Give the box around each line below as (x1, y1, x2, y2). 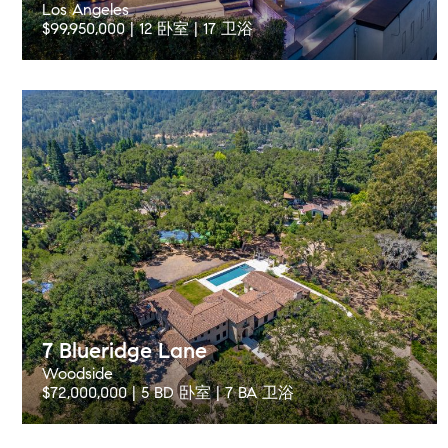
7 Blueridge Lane (42, 337, 207, 364)
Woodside (42, 364, 113, 383)
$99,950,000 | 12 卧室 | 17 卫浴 (42, 19, 253, 38)
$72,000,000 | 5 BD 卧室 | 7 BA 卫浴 (42, 383, 294, 402)
